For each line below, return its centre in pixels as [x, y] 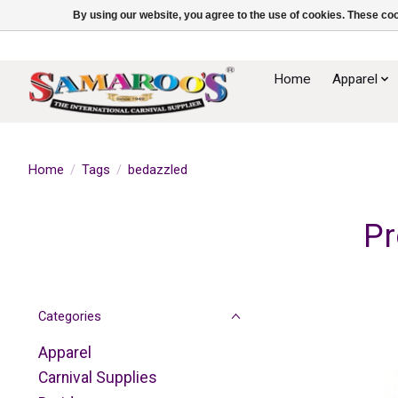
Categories [70, 316]
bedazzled [157, 169]
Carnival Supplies [98, 378]
